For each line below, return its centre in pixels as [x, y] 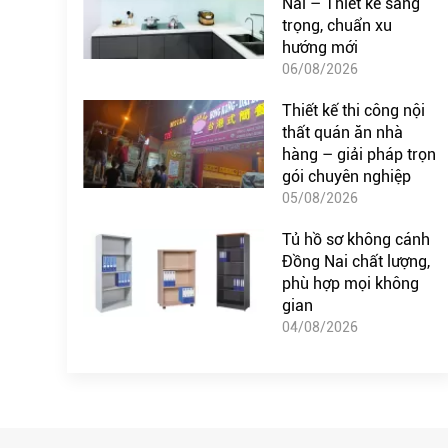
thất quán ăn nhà [342, 132]
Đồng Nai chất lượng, [355, 261]
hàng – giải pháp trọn [358, 154]
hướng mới [319, 47]
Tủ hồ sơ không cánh [355, 239]
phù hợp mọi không [350, 283]
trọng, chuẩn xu [336, 25]
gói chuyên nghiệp [346, 176]
